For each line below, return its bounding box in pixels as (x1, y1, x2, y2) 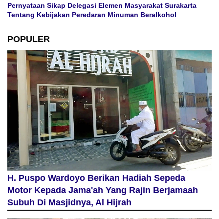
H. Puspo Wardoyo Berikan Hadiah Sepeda (7, 173, 185, 183)
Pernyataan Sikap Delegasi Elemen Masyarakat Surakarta (7, 1, 197, 9)
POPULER (7, 34, 50, 44)
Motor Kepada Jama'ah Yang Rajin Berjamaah (7, 185, 198, 196)
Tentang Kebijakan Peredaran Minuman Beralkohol (7, 10, 176, 19)
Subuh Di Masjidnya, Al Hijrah (7, 197, 131, 208)
